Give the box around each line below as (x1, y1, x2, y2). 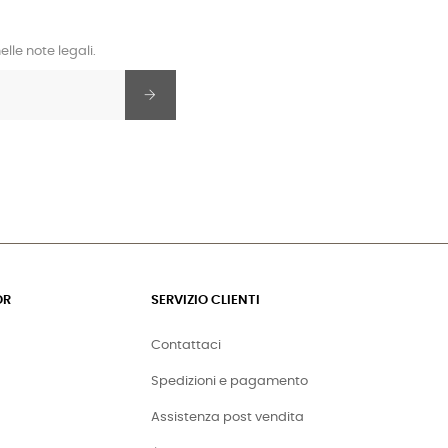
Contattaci (151, 338, 221, 352)
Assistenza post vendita (151, 410, 304, 424)
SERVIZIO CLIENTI (151, 293, 260, 307)
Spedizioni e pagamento (151, 374, 308, 388)
